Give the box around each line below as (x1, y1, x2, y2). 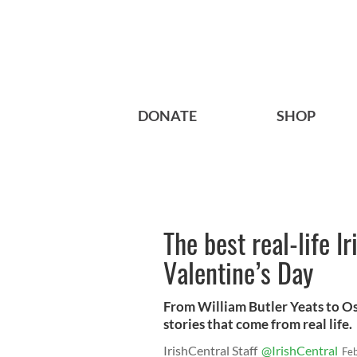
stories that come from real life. (163, 316, 352, 333)
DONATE (138, 107, 197, 125)
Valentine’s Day (163, 252, 313, 293)
